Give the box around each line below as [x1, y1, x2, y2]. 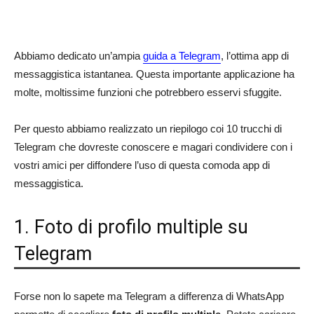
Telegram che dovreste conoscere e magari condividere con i [14, 141, 292, 153]
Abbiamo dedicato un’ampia [14, 50, 143, 62]
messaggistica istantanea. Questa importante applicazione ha [14, 68, 294, 80]
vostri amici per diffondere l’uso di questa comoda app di [14, 159, 270, 171]
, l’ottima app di [221, 50, 289, 62]
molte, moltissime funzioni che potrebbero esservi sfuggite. [14, 86, 282, 98]
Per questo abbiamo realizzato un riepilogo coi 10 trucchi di [14, 123, 282, 135]
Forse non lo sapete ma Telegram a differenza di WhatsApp [14, 290, 284, 302]
